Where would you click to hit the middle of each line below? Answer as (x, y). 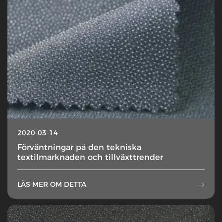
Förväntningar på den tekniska (79, 147)
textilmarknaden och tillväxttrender (90, 157)
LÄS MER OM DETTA (52, 185)
